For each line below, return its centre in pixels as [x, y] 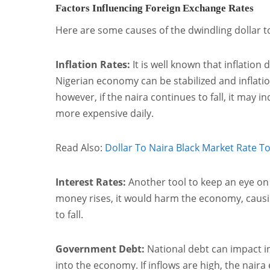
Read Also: [80, 147]
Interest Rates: [91, 182]
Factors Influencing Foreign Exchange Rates [155, 8]
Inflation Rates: [93, 64]
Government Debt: [100, 249]
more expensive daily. [105, 113]
